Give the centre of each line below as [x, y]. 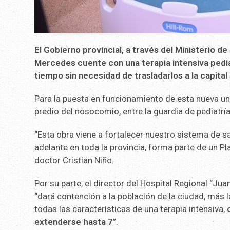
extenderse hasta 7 [74, 222]
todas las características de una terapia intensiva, [130, 209]
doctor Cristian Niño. [74, 160]
